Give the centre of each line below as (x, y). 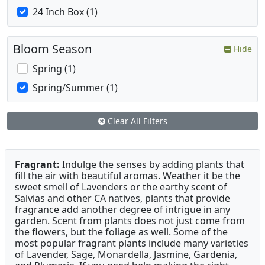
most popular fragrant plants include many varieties (132, 243)
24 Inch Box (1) (65, 12)
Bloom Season (52, 49)
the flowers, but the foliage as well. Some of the (121, 232)
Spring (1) (54, 69)
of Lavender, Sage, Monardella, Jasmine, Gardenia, (126, 255)
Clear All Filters (136, 121)
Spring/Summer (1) (75, 88)
